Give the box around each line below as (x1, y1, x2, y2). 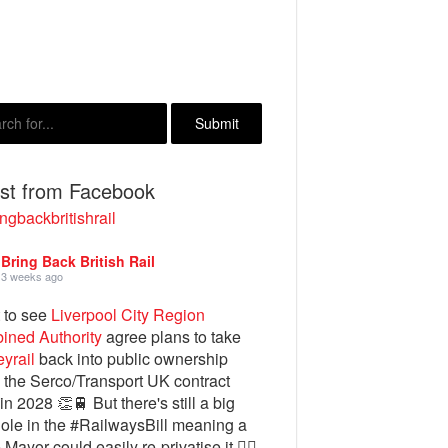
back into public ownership (35, 347, 229, 370)
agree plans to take (102, 325, 242, 348)
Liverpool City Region (51, 303, 206, 326)
